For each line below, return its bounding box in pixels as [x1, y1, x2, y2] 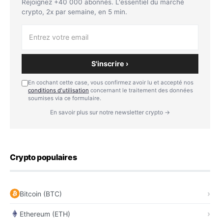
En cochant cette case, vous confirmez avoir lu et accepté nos [28, 79, 193, 86]
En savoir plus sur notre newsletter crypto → [50, 109, 170, 116]
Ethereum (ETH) [20, 209, 70, 218]
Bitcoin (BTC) [20, 189, 62, 198]
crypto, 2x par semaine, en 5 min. [22, 8, 127, 16]
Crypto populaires [10, 152, 77, 163]
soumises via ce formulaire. [28, 95, 101, 102]
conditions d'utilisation [28, 87, 89, 94]
